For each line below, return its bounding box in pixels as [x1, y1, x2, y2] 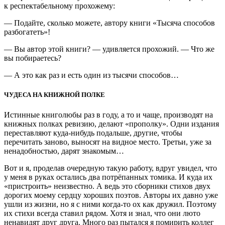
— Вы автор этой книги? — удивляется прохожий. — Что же [4, 45, 214, 54]
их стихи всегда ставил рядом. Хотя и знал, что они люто [4, 208, 200, 217]
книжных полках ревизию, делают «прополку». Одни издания [4, 119, 219, 128]
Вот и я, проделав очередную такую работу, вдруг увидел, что [4, 163, 217, 172]
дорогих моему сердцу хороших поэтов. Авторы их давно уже [4, 190, 218, 199]
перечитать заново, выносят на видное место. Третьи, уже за [4, 137, 211, 146]
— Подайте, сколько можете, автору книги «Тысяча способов [4, 19, 215, 28]
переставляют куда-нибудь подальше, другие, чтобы [4, 128, 182, 137]
